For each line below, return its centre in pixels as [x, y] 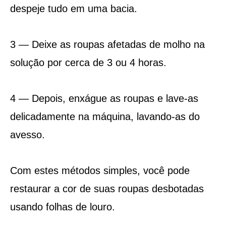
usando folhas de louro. [62, 207]
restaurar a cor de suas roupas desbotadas [107, 188]
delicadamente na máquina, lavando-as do [105, 116]
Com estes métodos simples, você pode [100, 170]
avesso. [27, 134]
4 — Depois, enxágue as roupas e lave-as [104, 98]
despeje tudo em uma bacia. [73, 8]
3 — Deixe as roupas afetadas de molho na [107, 44]
